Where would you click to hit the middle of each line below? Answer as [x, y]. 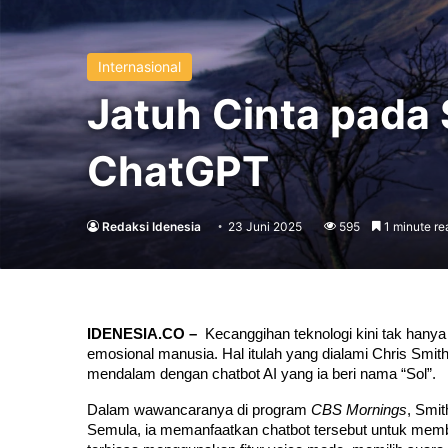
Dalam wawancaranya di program [199, 410]
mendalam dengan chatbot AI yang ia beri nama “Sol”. [261, 374]
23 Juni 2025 [265, 226]
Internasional [139, 66]
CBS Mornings [359, 410]
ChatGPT [178, 171]
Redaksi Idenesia [151, 226]
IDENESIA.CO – [146, 334]
